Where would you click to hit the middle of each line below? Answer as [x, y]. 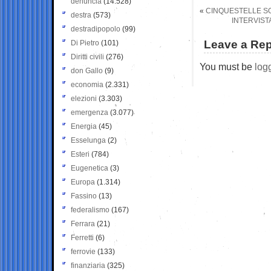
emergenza [90, 112]
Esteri [80, 154]
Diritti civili [87, 57]
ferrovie [83, 251]
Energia [84, 126]
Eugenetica [90, 168]
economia [87, 84]
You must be [227, 66]
